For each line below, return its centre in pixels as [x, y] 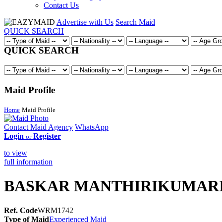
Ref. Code [21, 210]
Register [47, 136]
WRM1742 [55, 210]
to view [16, 153]
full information [28, 162]
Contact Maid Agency [38, 127]
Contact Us [61, 5]
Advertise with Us [85, 22]
